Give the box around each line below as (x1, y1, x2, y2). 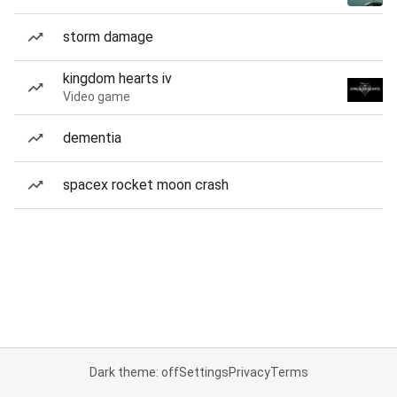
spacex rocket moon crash (63, 176, 229, 193)
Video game (63, 90, 130, 104)
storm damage (63, 28, 153, 45)
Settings (178, 365, 229, 379)
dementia (63, 129, 121, 146)
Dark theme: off (89, 365, 179, 379)
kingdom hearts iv (63, 70, 172, 87)
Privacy (228, 365, 270, 379)
